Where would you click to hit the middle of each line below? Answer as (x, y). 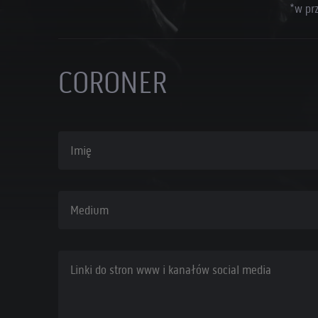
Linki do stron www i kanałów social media (136, 271)
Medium (73, 211)
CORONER (113, 82)
